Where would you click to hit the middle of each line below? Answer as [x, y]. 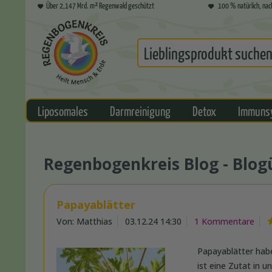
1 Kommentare [224, 222]
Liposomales [63, 111]
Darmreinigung [140, 111]
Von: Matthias [84, 222]
